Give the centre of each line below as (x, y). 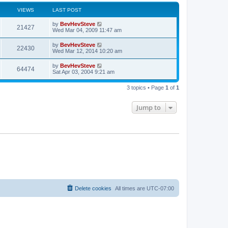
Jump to (149, 107)
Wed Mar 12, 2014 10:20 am (87, 51)
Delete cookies (93, 188)
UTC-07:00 (160, 188)
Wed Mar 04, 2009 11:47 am (87, 30)
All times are (131, 188)
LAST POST (67, 10)
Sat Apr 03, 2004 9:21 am (83, 72)
